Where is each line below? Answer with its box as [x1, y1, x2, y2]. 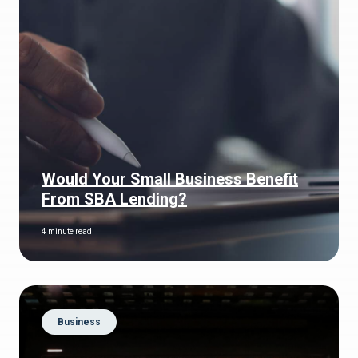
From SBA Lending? [42, 189, 187, 209]
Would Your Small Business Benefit [42, 169, 298, 189]
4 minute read [42, 227, 92, 237]
